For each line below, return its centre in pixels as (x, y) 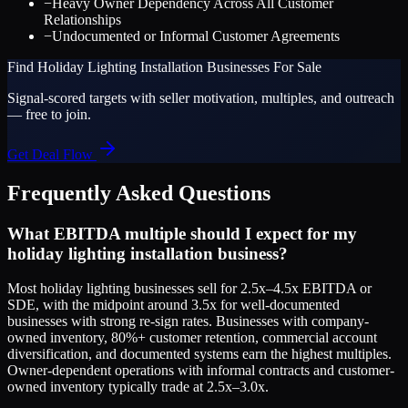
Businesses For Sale (262, 66)
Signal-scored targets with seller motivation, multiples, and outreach (201, 97)
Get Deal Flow (52, 154)
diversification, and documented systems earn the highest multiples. (199, 354)
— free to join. (49, 114)
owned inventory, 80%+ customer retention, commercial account (192, 338)
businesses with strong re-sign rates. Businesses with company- (188, 321)
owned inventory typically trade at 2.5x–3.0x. (138, 387)
